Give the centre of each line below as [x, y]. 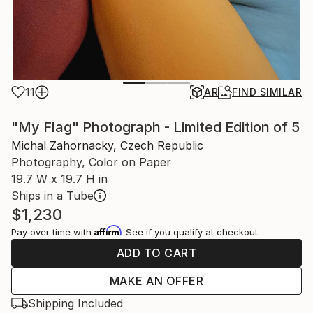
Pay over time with [53, 232]
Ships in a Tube [52, 196]
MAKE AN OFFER [156, 281]
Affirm [108, 231]
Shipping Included [75, 303]
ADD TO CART [156, 253]
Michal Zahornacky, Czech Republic [107, 145]
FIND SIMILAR [267, 92]
